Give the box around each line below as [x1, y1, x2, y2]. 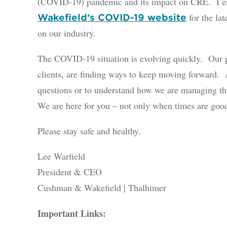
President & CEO [37, 166, 102, 178]
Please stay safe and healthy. [37, 125, 141, 137]
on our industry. [37, 26, 96, 39]
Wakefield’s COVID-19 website [37, 12, 186, 23]
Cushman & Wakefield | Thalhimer [37, 181, 166, 194]
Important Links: [37, 206, 106, 220]
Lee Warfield [37, 150, 85, 163]
